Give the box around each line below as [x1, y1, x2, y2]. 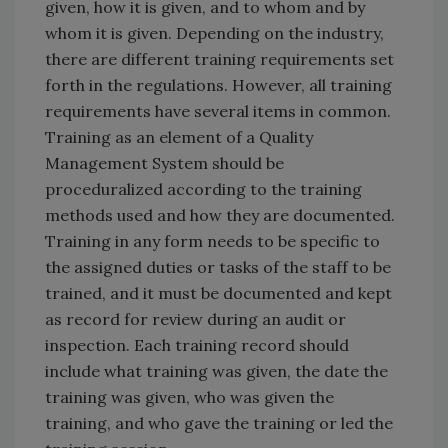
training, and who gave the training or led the [45, 412, 393, 433]
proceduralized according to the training [45, 178, 362, 199]
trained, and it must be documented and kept [45, 282, 392, 303]
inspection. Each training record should [45, 334, 349, 355]
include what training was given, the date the [45, 360, 388, 381]
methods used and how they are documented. [45, 204, 395, 225]
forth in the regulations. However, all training [45, 74, 392, 95]
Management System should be [45, 152, 284, 173]
